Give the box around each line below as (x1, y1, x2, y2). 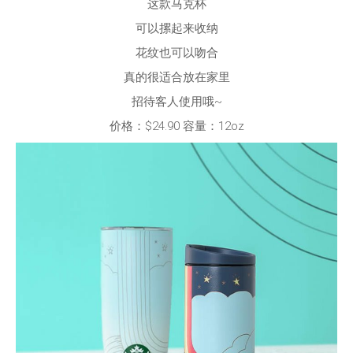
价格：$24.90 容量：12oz (109, 118, 244, 133)
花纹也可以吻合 (135, 45, 218, 60)
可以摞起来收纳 (135, 20, 218, 35)
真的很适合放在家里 (123, 69, 230, 84)
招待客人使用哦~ (131, 94, 222, 109)
